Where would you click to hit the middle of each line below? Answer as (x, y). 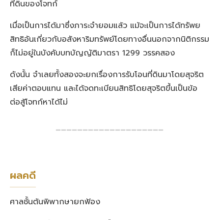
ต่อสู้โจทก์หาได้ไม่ (39, 102)
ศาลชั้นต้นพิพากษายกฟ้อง (55, 202)
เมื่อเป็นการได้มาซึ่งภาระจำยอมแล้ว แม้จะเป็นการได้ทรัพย (105, 26)
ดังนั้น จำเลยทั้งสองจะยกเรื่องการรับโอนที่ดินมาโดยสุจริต (107, 75)
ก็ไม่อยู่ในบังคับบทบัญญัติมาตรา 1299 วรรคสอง (92, 53)
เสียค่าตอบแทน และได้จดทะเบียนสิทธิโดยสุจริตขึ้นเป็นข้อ (104, 89)
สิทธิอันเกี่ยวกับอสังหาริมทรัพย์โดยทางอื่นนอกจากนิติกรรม (110, 40)
